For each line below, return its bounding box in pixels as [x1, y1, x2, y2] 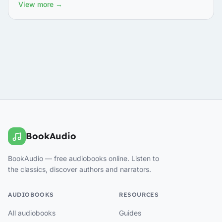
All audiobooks [8, 209, 55, 217]
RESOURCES [119, 191, 159, 198]
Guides [119, 209, 141, 217]
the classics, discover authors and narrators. [8, 165, 151, 173]
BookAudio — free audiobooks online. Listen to [8, 154, 159, 163]
